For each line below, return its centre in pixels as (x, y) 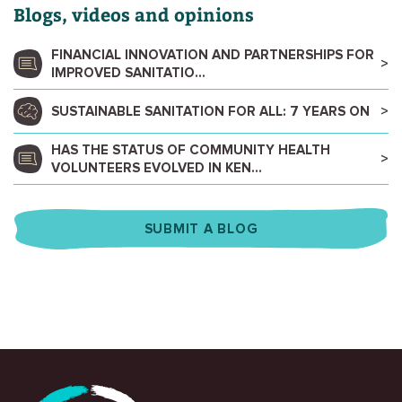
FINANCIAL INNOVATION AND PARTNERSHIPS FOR (213, 55)
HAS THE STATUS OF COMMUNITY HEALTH (191, 150)
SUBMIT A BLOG (201, 229)
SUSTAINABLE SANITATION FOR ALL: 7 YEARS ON (210, 112)
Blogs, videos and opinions (134, 14)
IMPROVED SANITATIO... (128, 73)
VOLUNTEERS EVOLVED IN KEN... (157, 168)
